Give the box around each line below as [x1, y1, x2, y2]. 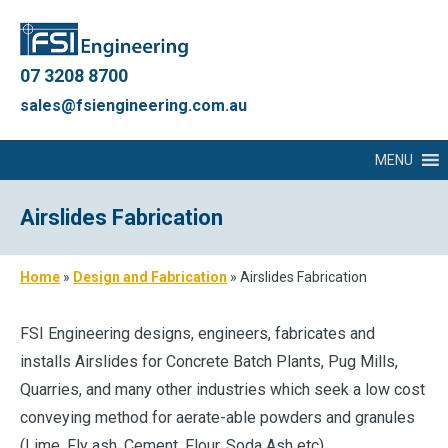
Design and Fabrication [73, 269, 227, 286]
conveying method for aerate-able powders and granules [20, 408, 415, 428]
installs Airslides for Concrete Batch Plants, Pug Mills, [20, 352, 398, 372]
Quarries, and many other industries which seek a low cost [20, 380, 425, 400]
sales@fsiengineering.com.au [20, 96, 247, 116]
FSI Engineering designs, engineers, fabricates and [20, 324, 375, 344]
